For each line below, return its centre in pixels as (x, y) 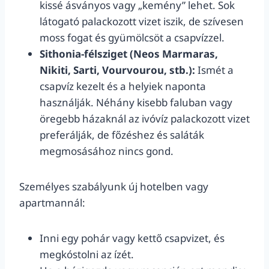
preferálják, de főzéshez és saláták (122, 135)
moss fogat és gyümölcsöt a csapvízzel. (132, 38)
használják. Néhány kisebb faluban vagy (136, 102)
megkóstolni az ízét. (87, 254)
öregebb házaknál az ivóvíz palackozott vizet (145, 119)
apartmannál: (52, 203)
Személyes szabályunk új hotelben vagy (114, 186)
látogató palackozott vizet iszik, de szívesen (142, 21)
